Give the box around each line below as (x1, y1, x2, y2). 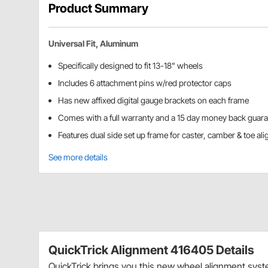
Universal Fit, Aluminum (48, 38, 138, 49)
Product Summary (48, 1, 148, 16)
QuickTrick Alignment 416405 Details (48, 243, 254, 258)
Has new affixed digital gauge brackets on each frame (58, 95, 249, 106)
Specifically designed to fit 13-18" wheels (58, 60, 203, 71)
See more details (48, 152, 108, 163)
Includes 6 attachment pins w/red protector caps (58, 78, 232, 89)
